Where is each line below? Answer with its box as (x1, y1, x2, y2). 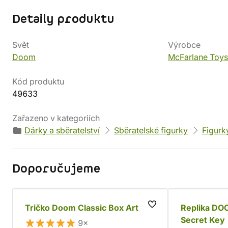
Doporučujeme (12, 161, 100, 177)
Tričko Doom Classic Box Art (25, 203, 138, 213)
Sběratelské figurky (114, 125, 188, 135)
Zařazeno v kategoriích (12, 113, 100, 123)
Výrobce (168, 40, 201, 50)
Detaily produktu (12, 11, 115, 27)
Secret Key (181, 215, 225, 225)
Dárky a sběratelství (24, 125, 100, 135)
